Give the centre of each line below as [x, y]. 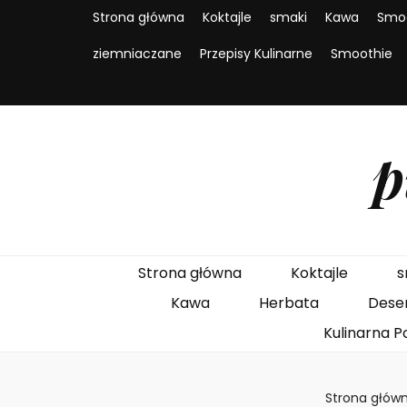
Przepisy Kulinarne [256, 54]
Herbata [289, 303]
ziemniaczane [137, 54]
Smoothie [362, 54]
